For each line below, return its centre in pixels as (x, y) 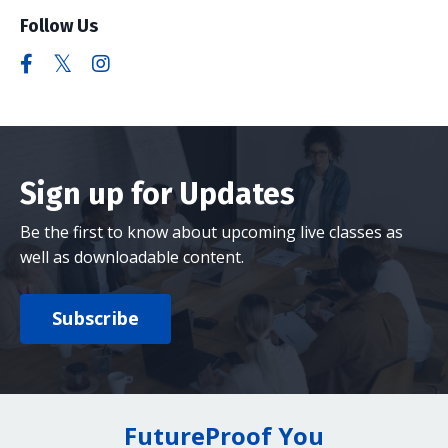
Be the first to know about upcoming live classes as (211, 231)
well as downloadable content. (132, 256)
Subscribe (96, 318)
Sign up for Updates (157, 193)
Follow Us (59, 25)
